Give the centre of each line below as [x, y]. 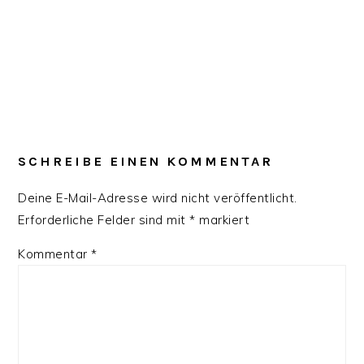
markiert [223, 220]
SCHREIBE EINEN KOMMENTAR [146, 162]
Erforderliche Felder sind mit [104, 220]
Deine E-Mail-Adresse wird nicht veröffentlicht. [158, 198]
